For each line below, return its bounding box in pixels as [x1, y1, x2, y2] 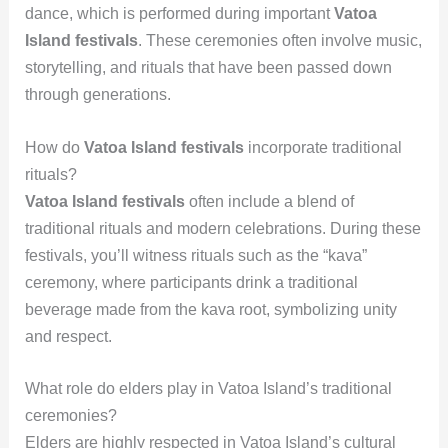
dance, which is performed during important [24, 4, 334, 22]
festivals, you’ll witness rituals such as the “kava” [24, 246, 367, 264]
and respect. [24, 327, 112, 345]
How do [24, 138, 84, 156]
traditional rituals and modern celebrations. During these [24, 219, 421, 237]
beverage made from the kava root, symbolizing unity [24, 300, 397, 318]
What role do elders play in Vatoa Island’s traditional [24, 380, 392, 398]
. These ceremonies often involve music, [137, 31, 422, 49]
